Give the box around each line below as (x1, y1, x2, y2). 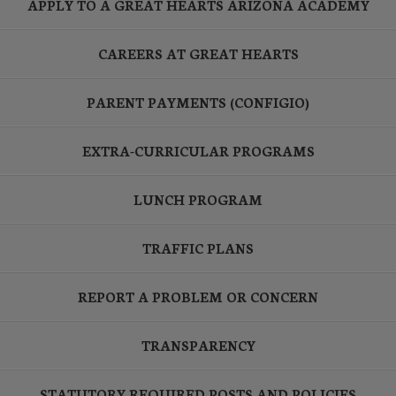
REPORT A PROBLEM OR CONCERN (78, 286, 318, 306)
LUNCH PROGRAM (133, 189, 263, 209)
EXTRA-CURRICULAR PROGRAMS (81, 141, 315, 160)
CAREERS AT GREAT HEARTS (97, 43, 299, 63)
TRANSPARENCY (141, 335, 255, 354)
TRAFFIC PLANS (142, 238, 254, 257)
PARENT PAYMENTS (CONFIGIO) (87, 92, 309, 111)
